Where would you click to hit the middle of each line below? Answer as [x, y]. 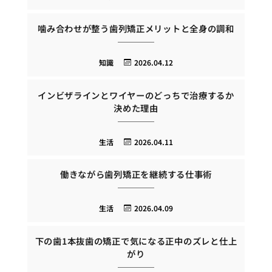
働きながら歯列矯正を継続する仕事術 [136, 174]
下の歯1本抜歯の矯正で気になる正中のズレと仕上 [136, 240]
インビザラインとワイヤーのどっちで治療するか [136, 95]
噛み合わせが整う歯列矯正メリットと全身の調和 [136, 29]
